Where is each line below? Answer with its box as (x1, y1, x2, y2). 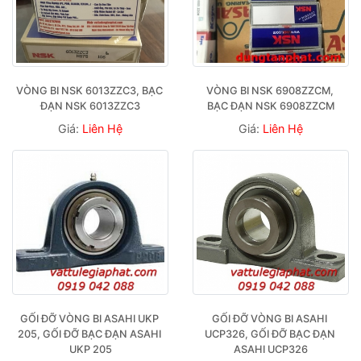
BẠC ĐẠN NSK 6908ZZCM (207, 99, 334, 112)
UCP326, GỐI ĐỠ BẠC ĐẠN (204, 327, 335, 340)
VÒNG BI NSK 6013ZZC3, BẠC (16, 84, 163, 97)
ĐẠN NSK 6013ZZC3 (40, 99, 140, 112)
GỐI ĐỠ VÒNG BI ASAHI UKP (19, 312, 159, 325)
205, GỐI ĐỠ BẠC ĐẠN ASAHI (17, 327, 161, 340)
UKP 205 (68, 342, 112, 355)
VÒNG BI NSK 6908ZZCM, (205, 84, 334, 97)
